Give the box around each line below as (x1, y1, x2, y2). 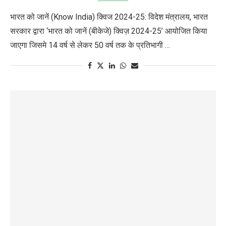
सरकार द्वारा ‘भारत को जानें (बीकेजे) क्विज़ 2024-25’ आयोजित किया (10, 26, 207, 36)
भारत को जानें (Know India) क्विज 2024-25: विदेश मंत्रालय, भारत (10, 12, 208, 22)
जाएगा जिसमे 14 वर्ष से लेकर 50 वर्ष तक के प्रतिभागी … (10, 40, 170, 50)
